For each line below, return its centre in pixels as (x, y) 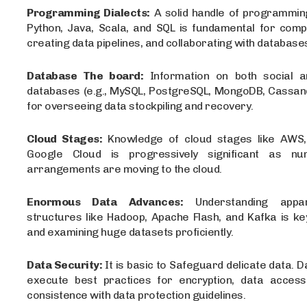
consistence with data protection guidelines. (136, 295)
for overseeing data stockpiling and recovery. (140, 106)
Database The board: (85, 75)
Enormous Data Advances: (105, 201)
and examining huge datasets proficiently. (130, 232)
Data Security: (65, 265)
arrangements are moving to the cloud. (124, 169)
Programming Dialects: (88, 12)
